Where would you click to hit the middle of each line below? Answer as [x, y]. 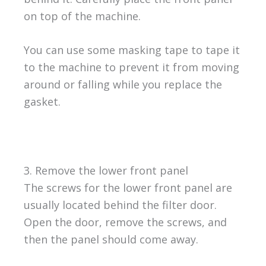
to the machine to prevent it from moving [131, 67]
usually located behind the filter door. [120, 205]
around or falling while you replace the [123, 85]
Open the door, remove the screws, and [125, 222]
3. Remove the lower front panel [106, 171]
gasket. [42, 102]
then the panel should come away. [111, 240]
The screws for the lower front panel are [128, 188]
